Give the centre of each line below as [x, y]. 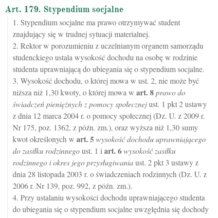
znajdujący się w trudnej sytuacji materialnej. [81, 34]
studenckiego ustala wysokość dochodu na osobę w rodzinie [105, 57]
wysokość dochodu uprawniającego [151, 139]
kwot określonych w [45, 139]
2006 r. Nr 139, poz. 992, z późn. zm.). [73, 186]
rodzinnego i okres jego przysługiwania [73, 163]
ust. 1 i [92, 151]
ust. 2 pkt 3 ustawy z [166, 163]
